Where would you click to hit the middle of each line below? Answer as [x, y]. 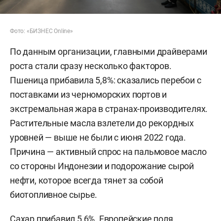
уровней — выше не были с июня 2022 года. [98, 138]
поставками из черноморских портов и [88, 95]
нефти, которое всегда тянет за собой [87, 181]
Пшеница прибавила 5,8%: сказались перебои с [106, 80]
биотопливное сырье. [54, 195]
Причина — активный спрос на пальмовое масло [108, 152]
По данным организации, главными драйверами [109, 52]
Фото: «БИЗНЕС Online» [41, 31]
